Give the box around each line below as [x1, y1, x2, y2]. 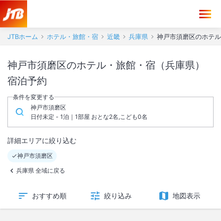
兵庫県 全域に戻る [16, 167, 65, 174]
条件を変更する [13, 93, 54, 101]
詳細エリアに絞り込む [7, 136, 76, 145]
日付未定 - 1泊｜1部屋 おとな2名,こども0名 [31, 113, 147, 120]
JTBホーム [7, 33, 38, 40]
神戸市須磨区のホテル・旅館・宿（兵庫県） [7, 59, 205, 71]
